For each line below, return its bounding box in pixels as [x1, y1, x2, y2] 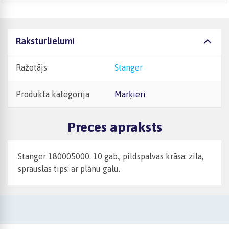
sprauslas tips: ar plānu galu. [18, 164, 120, 174]
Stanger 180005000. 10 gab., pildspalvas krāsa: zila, [18, 152, 203, 162]
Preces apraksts [67, 119, 162, 135]
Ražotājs [16, 63, 47, 72]
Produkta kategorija [16, 89, 89, 99]
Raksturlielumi [16, 36, 75, 47]
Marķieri [122, 89, 146, 99]
